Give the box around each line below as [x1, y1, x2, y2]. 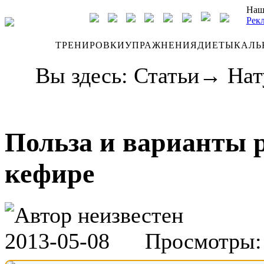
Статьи [134, 63, 199, 88]
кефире [5, 159, 94, 189]
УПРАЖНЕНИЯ [125, 40, 197, 50]
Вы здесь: [35, 63, 134, 88]
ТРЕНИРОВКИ [55, 40, 125, 50]
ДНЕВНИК [5, 40, 55, 50]
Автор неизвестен [14, 202, 183, 227]
